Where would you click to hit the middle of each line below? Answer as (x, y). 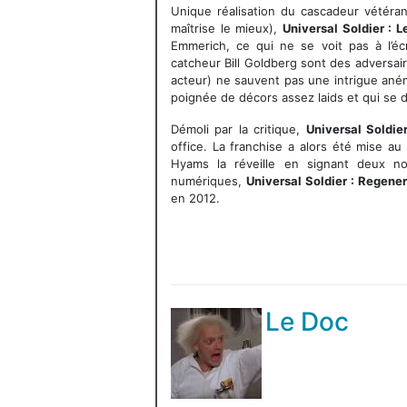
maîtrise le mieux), (227, 28)
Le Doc (307, 321)
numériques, (209, 180)
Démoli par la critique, (238, 129)
